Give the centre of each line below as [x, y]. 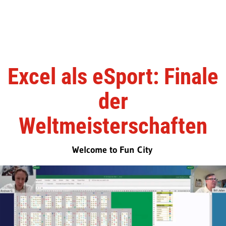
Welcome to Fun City [112, 150]
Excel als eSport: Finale [113, 76]
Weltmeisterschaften [113, 126]
